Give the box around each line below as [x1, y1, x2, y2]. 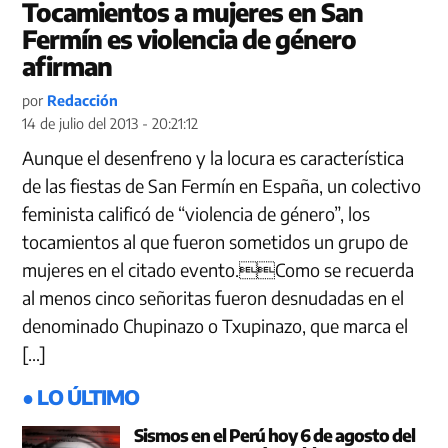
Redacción [47, 90, 119, 109]
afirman [22, 49, 113, 82]
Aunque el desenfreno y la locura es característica [22, 145, 405, 169]
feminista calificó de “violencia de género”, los [22, 201, 371, 225]
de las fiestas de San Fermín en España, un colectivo [22, 173, 422, 197]
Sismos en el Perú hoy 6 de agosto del [134, 423, 415, 446]
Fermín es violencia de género [22, 22, 357, 55]
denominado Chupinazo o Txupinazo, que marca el [22, 313, 409, 337]
